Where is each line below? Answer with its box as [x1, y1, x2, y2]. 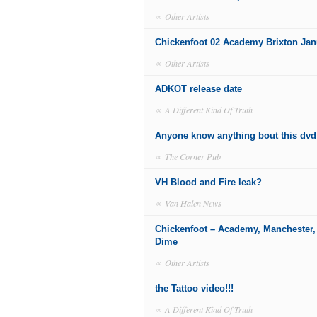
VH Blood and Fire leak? [155, 177, 262, 188]
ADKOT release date [155, 83, 242, 94]
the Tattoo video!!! [155, 283, 234, 294]
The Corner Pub [165, 151, 221, 162]
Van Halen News [165, 197, 221, 209]
